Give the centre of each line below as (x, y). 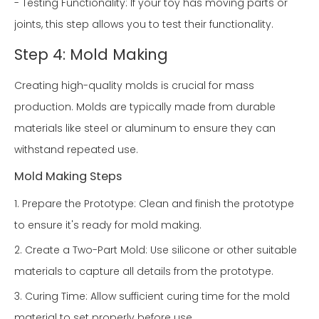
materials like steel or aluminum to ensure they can (145, 129)
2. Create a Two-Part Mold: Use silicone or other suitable (156, 250)
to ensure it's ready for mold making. (108, 225)
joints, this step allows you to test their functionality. (144, 25)
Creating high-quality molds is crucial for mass (134, 86)
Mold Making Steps (68, 177)
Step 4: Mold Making (91, 55)
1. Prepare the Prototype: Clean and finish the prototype (154, 204)
